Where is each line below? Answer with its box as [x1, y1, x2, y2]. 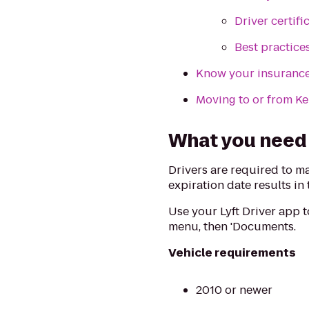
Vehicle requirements [168, 245, 297, 261]
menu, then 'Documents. [168, 219, 297, 235]
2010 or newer [196, 282, 273, 298]
